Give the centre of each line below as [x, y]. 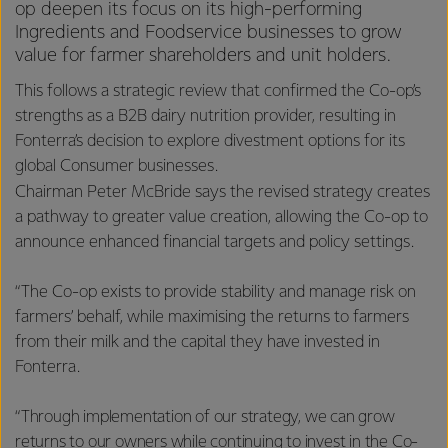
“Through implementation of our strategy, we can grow [205, 417]
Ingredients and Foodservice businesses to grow [208, 32]
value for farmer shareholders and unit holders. [203, 55]
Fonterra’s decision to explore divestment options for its [210, 141]
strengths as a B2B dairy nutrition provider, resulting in [205, 116]
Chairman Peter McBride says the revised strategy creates [222, 192]
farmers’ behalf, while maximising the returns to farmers [212, 317]
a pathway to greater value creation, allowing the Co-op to [221, 217]
